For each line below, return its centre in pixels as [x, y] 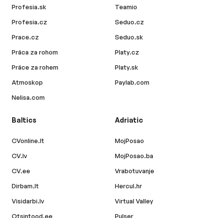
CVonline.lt [28, 141]
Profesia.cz [29, 22]
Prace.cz [25, 37]
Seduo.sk [129, 37]
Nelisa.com [28, 98]
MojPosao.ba [134, 156]
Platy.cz [127, 52]
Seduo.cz [129, 22]
